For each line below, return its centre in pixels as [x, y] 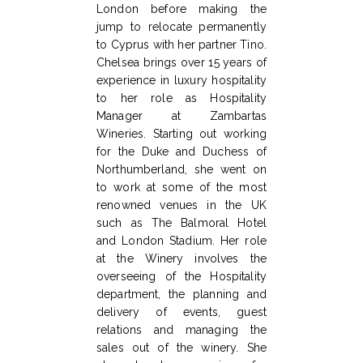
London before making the [181, 9]
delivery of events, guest [181, 312]
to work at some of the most [181, 188]
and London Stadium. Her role [181, 241]
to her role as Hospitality [181, 98]
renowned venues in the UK [181, 205]
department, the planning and [181, 295]
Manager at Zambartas [181, 116]
